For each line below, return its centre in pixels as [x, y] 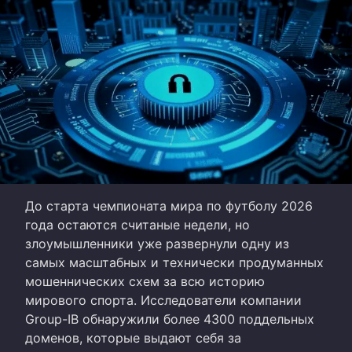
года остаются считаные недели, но [137, 224]
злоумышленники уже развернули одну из [157, 243]
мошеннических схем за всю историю [145, 281]
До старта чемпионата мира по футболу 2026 [169, 205]
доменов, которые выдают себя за [133, 337]
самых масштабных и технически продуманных [174, 262]
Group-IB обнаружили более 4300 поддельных [170, 319]
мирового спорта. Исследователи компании [163, 300]
